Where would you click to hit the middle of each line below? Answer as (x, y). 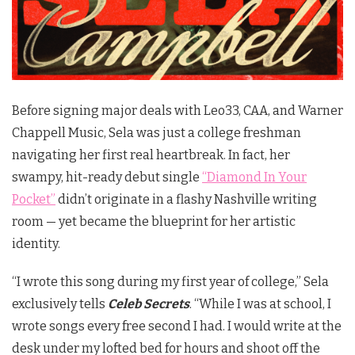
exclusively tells (60, 303)
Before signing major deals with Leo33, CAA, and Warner (177, 110)
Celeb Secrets (149, 303)
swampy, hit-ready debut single (107, 177)
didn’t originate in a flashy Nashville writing (186, 199)
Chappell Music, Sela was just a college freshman (157, 132)
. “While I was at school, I (260, 303)
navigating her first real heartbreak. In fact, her (151, 155)
